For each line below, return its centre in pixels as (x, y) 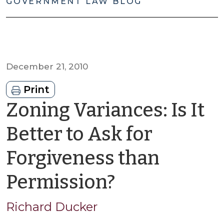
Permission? (60, 182)
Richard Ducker (52, 207)
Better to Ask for (79, 134)
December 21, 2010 (47, 66)
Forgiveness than (83, 158)
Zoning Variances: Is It (105, 110)
